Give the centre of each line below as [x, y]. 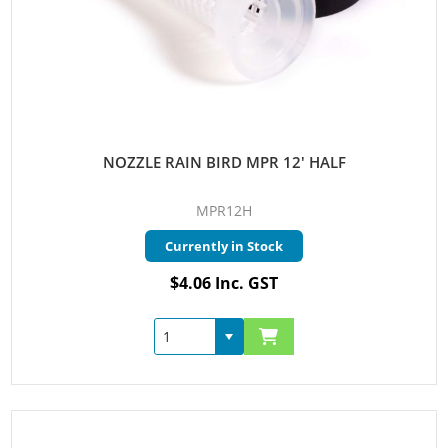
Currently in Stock [224, 245]
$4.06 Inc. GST [224, 282]
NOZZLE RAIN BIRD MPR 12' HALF [224, 161]
